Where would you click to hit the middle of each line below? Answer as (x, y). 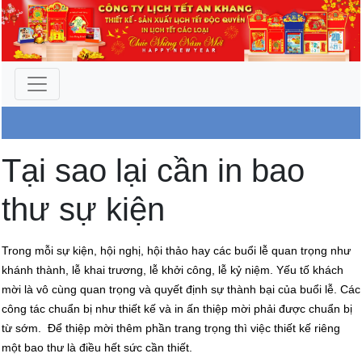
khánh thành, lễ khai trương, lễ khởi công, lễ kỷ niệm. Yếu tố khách (173, 270)
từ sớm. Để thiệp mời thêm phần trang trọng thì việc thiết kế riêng (171, 328)
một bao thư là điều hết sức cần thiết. (97, 348)
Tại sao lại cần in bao (153, 171)
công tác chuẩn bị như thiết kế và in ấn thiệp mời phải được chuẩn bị (177, 309)
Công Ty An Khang (181, 156)
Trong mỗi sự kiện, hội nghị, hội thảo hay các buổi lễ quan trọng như (176, 251)
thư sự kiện (83, 210)
